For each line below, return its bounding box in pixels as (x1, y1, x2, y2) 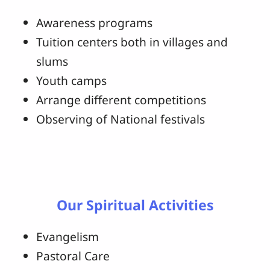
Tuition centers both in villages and (36, 33, 228, 50)
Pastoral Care (36, 248, 110, 265)
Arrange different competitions (36, 91, 206, 108)
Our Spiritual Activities (56, 195, 214, 215)
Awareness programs (36, 14, 152, 31)
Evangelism (36, 228, 99, 245)
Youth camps (36, 72, 107, 89)
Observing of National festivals (36, 110, 205, 127)
